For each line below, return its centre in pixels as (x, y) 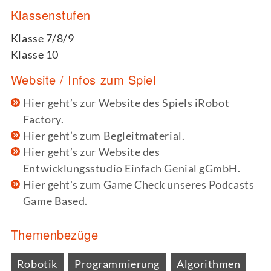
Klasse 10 (34, 54)
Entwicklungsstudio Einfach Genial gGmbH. (132, 168)
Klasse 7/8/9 (42, 38)
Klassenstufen (51, 15)
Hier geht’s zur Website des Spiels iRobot (126, 103)
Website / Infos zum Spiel (83, 80)
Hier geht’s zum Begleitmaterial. (104, 136)
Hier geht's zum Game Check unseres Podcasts (139, 185)
